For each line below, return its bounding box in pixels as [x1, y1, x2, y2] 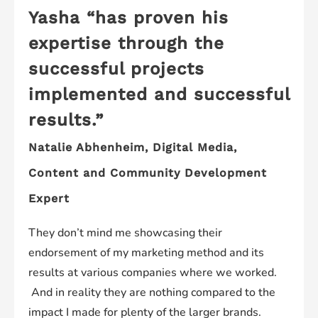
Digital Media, [153, 140, 237, 154]
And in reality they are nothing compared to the [28, 284, 275, 300]
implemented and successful [28, 84, 290, 104]
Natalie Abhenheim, [28, 140, 153, 154]
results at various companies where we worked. [28, 264, 277, 280]
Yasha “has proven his [28, 7, 229, 28]
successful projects [28, 58, 204, 79]
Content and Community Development [28, 165, 267, 180]
